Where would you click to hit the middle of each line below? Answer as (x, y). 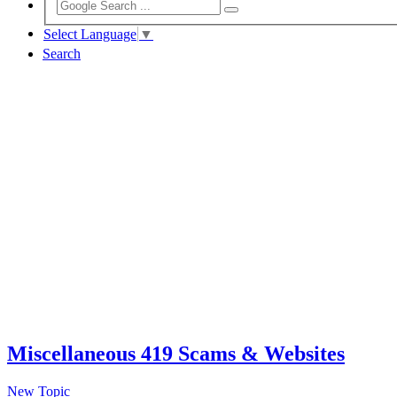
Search (62, 54)
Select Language (90, 35)
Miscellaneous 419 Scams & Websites (176, 353)
